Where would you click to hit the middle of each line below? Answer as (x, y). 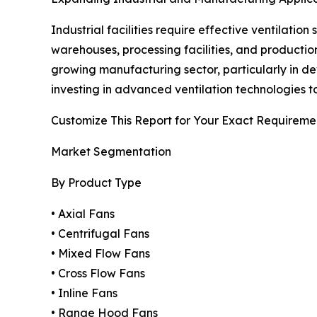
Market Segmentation (111, 151)
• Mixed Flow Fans (100, 253)
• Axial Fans (83, 213)
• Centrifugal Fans (100, 233)
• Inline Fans (84, 293)
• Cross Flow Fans (98, 273)
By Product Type (96, 182)
